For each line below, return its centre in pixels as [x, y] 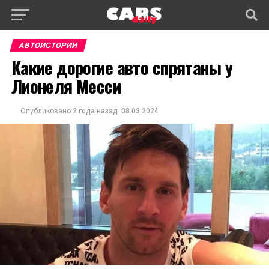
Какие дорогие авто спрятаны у [122, 67]
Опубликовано [45, 111]
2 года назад [95, 111]
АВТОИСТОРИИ [48, 45]
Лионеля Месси [66, 86]
